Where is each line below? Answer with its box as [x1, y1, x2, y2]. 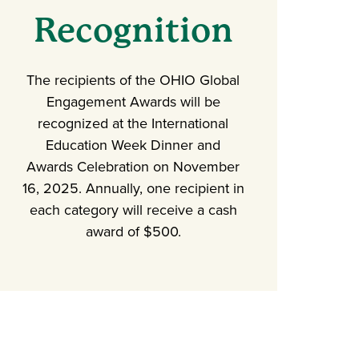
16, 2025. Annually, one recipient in [22, 178, 244, 199]
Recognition [33, 10, 233, 50]
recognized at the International [38, 113, 228, 134]
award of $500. [85, 221, 181, 242]
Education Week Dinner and [46, 135, 220, 155]
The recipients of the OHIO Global [26, 70, 240, 91]
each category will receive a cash [29, 200, 237, 220]
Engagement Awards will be [46, 91, 220, 112]
